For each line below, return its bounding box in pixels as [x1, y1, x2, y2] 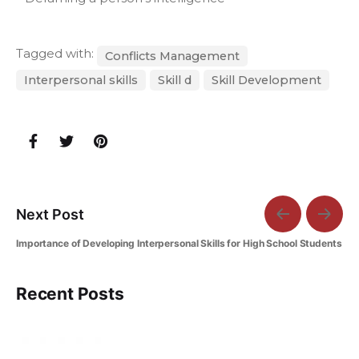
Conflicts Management [105, 49, 240, 64]
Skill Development [212, 73, 321, 88]
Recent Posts [16, 284, 124, 305]
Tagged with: [16, 46, 97, 62]
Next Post [16, 205, 84, 223]
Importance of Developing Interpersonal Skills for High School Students [16, 237, 342, 250]
